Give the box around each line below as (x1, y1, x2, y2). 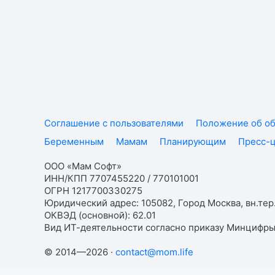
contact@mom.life (115, 246, 193, 258)
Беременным (44, 136, 104, 147)
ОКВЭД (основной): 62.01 (44, 209, 156, 221)
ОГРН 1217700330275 (44, 185, 142, 196)
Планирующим (160, 136, 226, 147)
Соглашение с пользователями (44, 117, 184, 129)
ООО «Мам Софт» (44, 160, 122, 172)
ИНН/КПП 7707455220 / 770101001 (44, 172, 199, 184)
